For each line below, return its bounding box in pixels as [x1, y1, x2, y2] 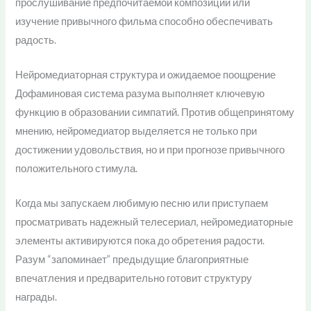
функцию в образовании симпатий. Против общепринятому [15, 106, 295, 118]
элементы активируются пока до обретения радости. [15, 235, 265, 247]
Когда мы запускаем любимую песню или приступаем [15, 197, 269, 210]
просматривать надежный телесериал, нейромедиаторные [15, 216, 294, 228]
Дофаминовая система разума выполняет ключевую [15, 87, 265, 99]
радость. [15, 33, 57, 46]
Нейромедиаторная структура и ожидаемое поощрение [15, 68, 276, 81]
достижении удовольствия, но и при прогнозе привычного [15, 143, 285, 155]
